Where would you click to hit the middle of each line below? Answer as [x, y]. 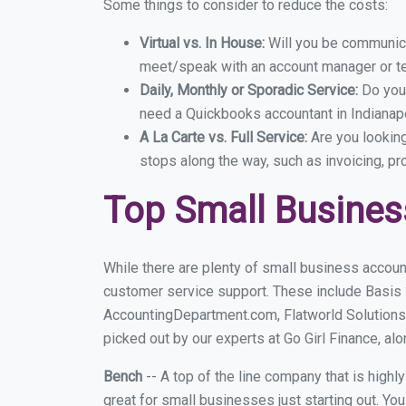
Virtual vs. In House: [202, 43]
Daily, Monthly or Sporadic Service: [251, 90]
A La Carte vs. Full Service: [225, 137]
